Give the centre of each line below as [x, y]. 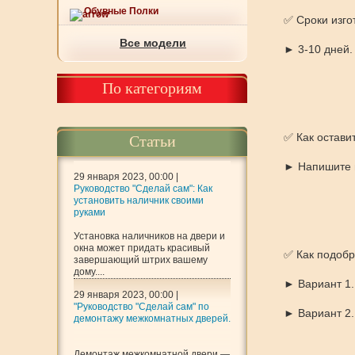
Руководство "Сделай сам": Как [143, 189]
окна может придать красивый [142, 248]
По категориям [152, 88]
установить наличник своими [139, 200]
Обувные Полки [121, 11]
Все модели [153, 43]
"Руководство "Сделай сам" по [141, 307]
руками [90, 212]
